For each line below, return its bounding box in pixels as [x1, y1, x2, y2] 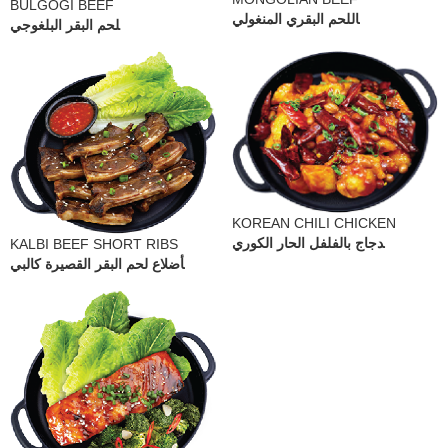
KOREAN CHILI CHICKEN [232, 214, 396, 231]
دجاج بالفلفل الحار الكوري [232, 234, 384, 251]
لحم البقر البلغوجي [10, 16, 120, 33]
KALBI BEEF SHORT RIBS [10, 236, 178, 253]
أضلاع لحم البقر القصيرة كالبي [10, 256, 184, 273]
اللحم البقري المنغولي [232, 11, 359, 28]
